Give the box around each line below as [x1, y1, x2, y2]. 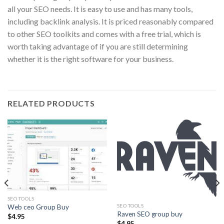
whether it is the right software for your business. [7, 54, 173, 64]
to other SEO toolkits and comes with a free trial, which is [7, 29, 201, 39]
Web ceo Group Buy [7, 203, 69, 211]
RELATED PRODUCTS [7, 98, 95, 108]
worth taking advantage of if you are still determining [7, 41, 188, 51]
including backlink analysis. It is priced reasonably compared [7, 16, 213, 26]
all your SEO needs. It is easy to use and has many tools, [7, 4, 192, 14]
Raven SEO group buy [116, 210, 182, 218]
